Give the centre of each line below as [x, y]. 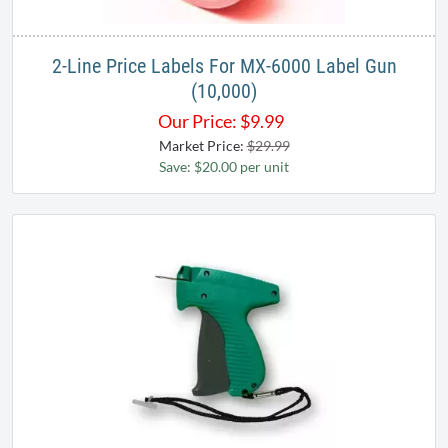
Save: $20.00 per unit [224, 166]
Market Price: [202, 145]
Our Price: [197, 120]
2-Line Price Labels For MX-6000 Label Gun [224, 65]
